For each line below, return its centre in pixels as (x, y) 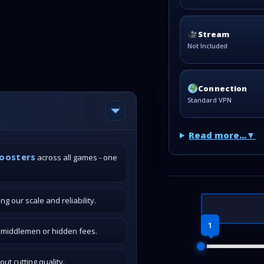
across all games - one (77, 157)
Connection (223, 88)
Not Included (207, 46)
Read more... (218, 135)
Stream (214, 34)
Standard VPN (209, 100)
